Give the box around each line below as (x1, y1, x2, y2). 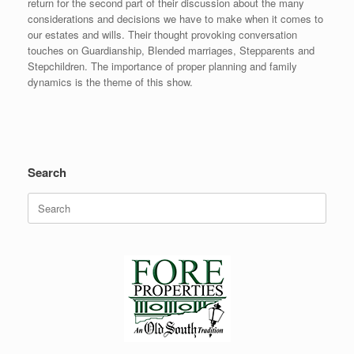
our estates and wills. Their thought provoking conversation (28, 27, 297, 43)
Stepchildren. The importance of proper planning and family (28, 58, 297, 74)
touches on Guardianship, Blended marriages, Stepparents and (28, 43, 314, 58)
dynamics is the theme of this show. (28, 74, 193, 90)
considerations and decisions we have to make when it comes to (28, 11, 323, 27)
